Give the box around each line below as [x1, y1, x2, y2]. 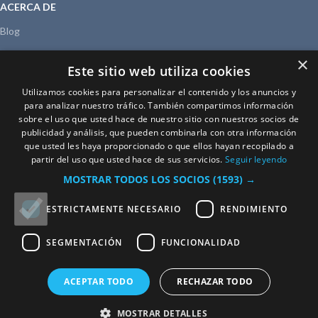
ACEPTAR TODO [64, 275, 134, 287]
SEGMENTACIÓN [46, 236, 122, 248]
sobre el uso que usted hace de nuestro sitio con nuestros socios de [18, 113, 300, 125]
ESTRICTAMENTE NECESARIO [46, 202, 181, 215]
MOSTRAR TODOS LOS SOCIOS [62, 172, 213, 186]
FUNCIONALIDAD [161, 236, 241, 248]
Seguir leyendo [225, 153, 287, 165]
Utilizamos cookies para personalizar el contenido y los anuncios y [21, 86, 297, 98]
